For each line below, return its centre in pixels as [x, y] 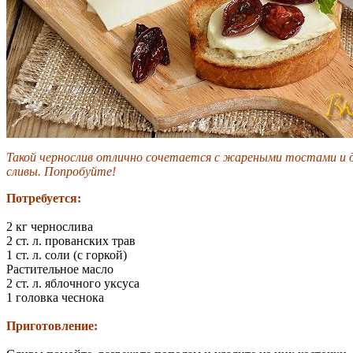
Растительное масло [60, 269]
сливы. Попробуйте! [61, 171]
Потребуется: [44, 198]
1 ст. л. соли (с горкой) [67, 255]
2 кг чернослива [50, 226]
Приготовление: [52, 325]
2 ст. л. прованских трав [71, 240]
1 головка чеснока [55, 297]
